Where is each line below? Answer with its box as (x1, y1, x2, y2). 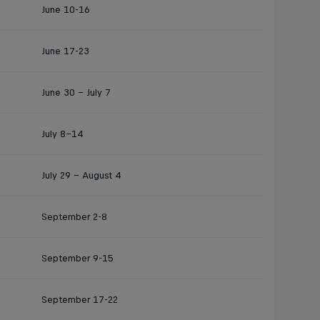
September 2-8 (41, 211, 107, 222)
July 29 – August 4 (41, 170, 121, 181)
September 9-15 (41, 253, 114, 264)
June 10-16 (41, 4, 90, 15)
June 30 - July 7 (41, 87, 111, 98)
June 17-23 (41, 46, 89, 56)
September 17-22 (41, 294, 118, 305)
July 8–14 (41, 129, 84, 139)
